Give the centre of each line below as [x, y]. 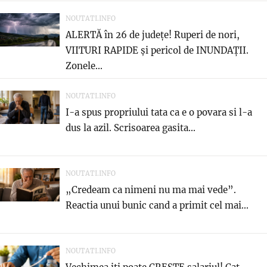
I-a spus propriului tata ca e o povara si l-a [159, 112]
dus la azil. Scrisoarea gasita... [131, 128]
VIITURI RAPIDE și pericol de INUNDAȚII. [157, 50]
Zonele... [84, 66]
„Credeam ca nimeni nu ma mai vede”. [151, 190]
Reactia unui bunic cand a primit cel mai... [157, 205]
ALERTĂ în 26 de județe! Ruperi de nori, [153, 35]
